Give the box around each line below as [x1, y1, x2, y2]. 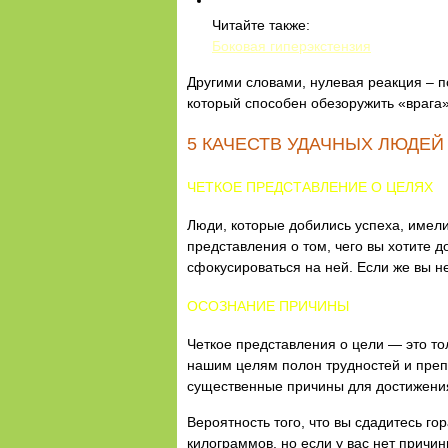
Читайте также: [212, 17, 310, 33]
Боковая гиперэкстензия [212, 38, 371, 54]
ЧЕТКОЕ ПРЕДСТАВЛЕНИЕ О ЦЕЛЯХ [187, 179, 433, 195]
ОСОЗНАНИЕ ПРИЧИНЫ [187, 298, 349, 314]
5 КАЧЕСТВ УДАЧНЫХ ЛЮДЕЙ [187, 134, 444, 154]
